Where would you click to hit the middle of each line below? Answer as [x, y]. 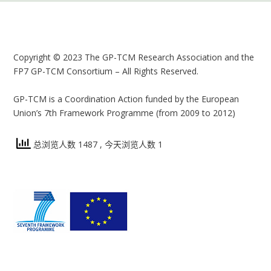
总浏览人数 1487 [66, 144]
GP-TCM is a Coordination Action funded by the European [126, 99]
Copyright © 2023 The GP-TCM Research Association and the [134, 57]
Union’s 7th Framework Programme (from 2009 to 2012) [125, 113]
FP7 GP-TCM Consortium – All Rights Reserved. [106, 71]
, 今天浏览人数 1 [132, 144]
